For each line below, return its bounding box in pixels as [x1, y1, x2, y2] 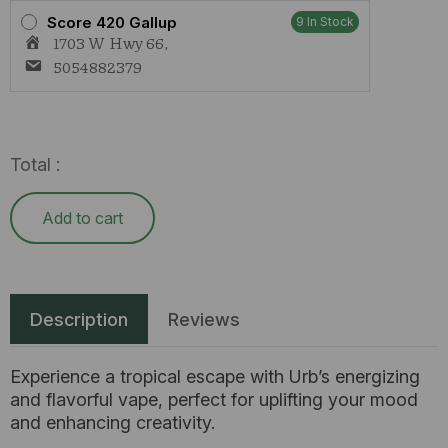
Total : [10, 154, 60, 175]
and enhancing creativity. [10, 412, 215, 433]
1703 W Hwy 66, [53, 31, 168, 54]
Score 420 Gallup [47, 12, 177, 32]
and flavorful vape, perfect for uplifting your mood [10, 389, 418, 410]
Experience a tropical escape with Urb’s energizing [10, 366, 420, 387]
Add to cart [42, 208, 123, 228]
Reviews [168, 309, 240, 330]
